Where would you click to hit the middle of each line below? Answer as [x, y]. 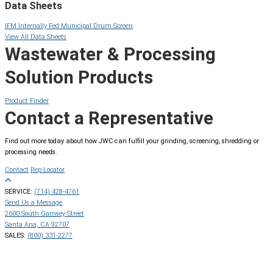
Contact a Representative [109, 118]
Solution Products [79, 77]
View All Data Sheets [36, 37]
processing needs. [31, 152]
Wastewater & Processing [110, 54]
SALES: [16, 236]
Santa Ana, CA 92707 [37, 225]
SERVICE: [19, 192]
